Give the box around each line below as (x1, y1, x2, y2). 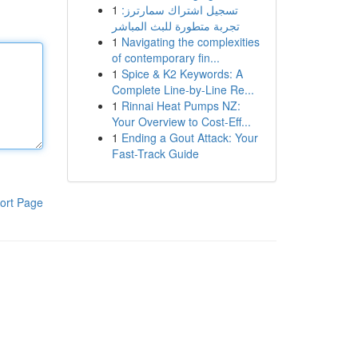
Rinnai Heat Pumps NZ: (121, 97, 241, 113)
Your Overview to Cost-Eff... (111, 113, 251, 129)
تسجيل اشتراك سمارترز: (121, 2, 238, 18)
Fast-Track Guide (111, 145, 199, 161)
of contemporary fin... (111, 50, 220, 66)
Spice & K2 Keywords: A (121, 66, 243, 82)
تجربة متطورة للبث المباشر (111, 18, 240, 34)
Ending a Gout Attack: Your (121, 129, 258, 145)
